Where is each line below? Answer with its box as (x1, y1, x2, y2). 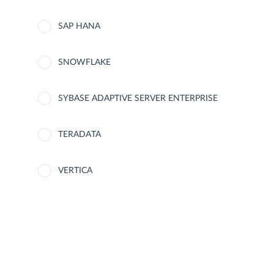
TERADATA (58, 130, 101, 139)
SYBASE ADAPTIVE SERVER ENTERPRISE (58, 94, 218, 103)
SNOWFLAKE (58, 58, 111, 67)
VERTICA (58, 166, 92, 175)
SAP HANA (58, 22, 100, 31)
